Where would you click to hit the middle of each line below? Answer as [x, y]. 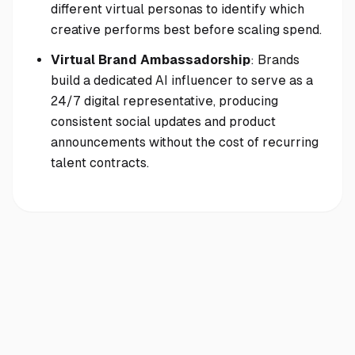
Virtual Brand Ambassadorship [151, 60]
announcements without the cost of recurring [185, 142]
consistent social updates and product [163, 122]
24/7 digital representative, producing [164, 101]
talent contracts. [100, 163]
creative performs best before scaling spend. [186, 30]
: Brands [275, 60]
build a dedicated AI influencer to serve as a [182, 80]
